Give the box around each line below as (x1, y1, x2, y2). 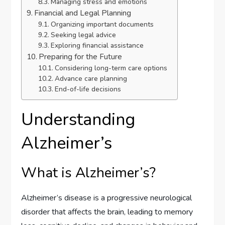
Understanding (21, 108, 136, 132)
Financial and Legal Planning (34, 8, 132, 19)
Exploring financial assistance (50, 41, 144, 51)
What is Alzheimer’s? (21, 163, 156, 183)
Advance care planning (54, 74, 127, 84)
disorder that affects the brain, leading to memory (21, 206, 193, 218)
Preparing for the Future (39, 52, 123, 62)
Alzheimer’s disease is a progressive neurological (21, 192, 192, 204)
